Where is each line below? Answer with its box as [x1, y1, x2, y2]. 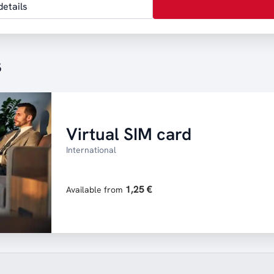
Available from [66, 184, 125, 195]
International [66, 144, 116, 155]
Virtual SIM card [66, 123, 191, 145]
